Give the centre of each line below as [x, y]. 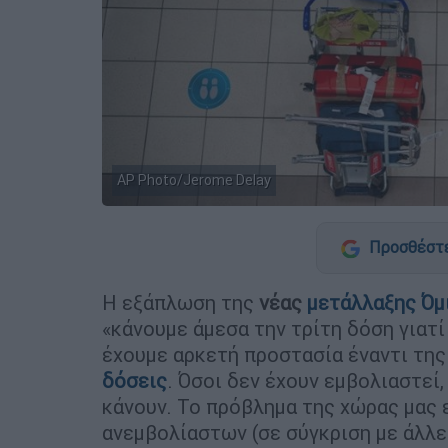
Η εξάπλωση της [180, 302]
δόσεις [134, 380]
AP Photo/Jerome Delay [194, 179]
